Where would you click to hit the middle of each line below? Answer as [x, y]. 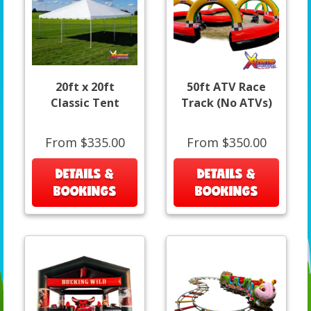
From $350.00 [226, 143]
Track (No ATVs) [226, 103]
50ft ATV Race [226, 87]
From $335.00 [85, 143]
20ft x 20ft [85, 87]
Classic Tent [85, 103]
